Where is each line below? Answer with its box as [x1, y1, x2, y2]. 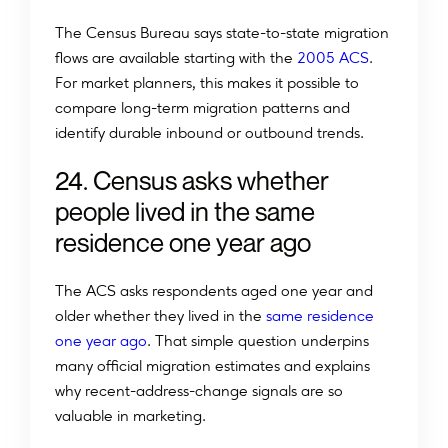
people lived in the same [55, 196, 315, 228]
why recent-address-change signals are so [55, 381, 343, 401]
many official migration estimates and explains [55, 356, 370, 376]
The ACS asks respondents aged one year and [55, 281, 373, 301]
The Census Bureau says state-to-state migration [55, 23, 389, 43]
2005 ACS [293, 48, 369, 68]
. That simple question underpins [147, 331, 369, 351]
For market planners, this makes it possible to [55, 73, 359, 93]
